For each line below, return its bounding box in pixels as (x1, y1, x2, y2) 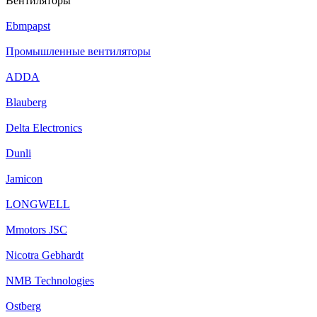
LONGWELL (6, 198, 70, 210)
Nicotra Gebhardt (6, 249, 83, 261)
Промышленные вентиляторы (6, 45, 151, 57)
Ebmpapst (6, 20, 50, 32)
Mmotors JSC (6, 224, 67, 236)
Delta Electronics (6, 122, 82, 134)
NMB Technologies (6, 275, 94, 287)
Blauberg (6, 96, 47, 108)
